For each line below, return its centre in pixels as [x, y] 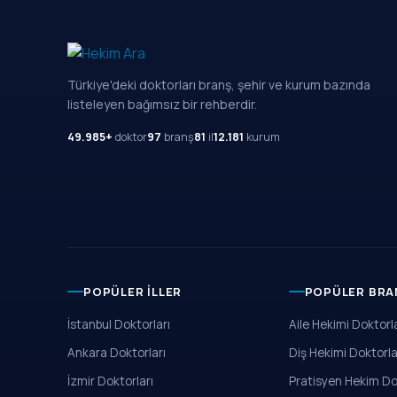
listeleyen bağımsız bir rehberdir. [162, 104]
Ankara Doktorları [117, 353]
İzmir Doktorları [110, 381]
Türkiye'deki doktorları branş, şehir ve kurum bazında [219, 85]
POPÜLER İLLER [133, 292]
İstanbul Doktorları [119, 324]
